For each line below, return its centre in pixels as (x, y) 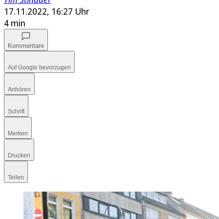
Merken (18, 134)
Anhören (19, 90)
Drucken (19, 156)
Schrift (16, 112)
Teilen (16, 178)
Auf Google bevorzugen (39, 68)
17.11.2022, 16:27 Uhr (47, 11)
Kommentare (26, 46)
